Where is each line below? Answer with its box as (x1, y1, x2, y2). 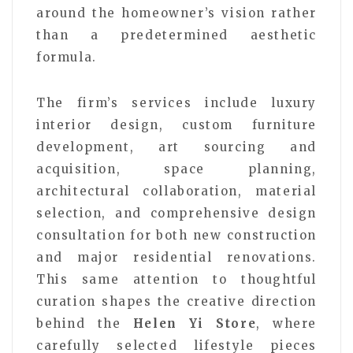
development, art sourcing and (36, 139, 317, 154)
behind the (36, 315, 133, 331)
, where (256, 315, 317, 331)
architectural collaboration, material (36, 183, 317, 199)
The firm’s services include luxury (36, 95, 317, 110)
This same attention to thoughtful (36, 271, 317, 287)
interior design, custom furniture (36, 117, 317, 132)
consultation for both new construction (36, 227, 317, 243)
